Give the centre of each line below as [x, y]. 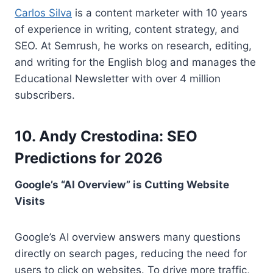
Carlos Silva [43, 12]
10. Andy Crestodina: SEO [106, 136]
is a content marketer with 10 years [160, 12]
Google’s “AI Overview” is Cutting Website [122, 184]
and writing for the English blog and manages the [135, 62]
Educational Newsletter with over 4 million [118, 78]
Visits [30, 201]
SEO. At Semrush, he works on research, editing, [133, 45]
